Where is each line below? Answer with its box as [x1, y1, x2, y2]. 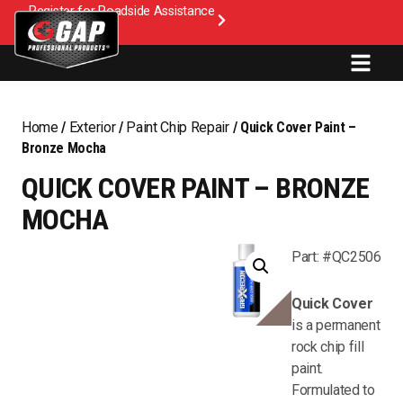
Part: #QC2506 [291, 248, 381, 265]
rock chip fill [291, 338, 364, 355]
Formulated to [291, 381, 375, 399]
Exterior [68, 119, 116, 136]
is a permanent [291, 317, 381, 334]
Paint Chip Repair [126, 119, 229, 136]
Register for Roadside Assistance [29, 4, 215, 19]
